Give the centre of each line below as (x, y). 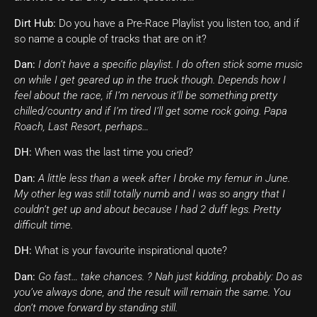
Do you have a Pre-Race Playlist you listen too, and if (178, 23)
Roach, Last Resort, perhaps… (81, 127)
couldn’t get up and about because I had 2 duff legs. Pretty (148, 209)
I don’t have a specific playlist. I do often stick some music (171, 65)
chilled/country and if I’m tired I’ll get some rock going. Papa (151, 111)
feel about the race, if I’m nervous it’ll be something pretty (146, 96)
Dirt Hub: (35, 23)
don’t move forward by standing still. (96, 307)
